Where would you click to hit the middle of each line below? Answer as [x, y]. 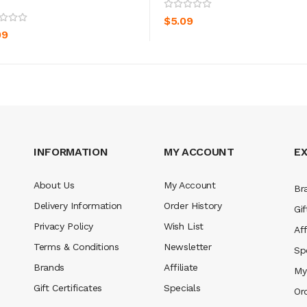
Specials [182, 287]
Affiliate [181, 267]
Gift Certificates [68, 287]
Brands [49, 267]
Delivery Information [78, 205]
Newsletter [188, 246]
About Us [54, 185]
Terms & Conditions [76, 246]
